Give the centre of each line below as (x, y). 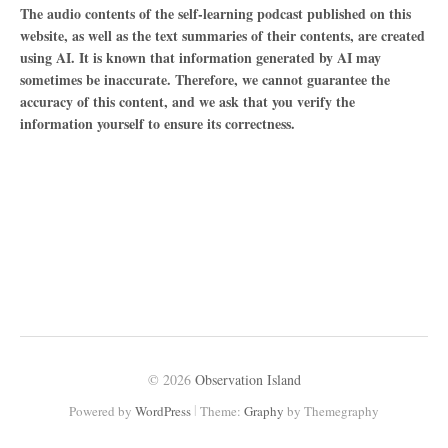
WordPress (163, 411)
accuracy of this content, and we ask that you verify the (187, 102)
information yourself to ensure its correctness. (157, 124)
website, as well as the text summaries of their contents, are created (222, 36)
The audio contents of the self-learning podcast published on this (215, 14)
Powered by (102, 411)
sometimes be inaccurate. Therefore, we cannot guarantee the (205, 80)
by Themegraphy (331, 411)
